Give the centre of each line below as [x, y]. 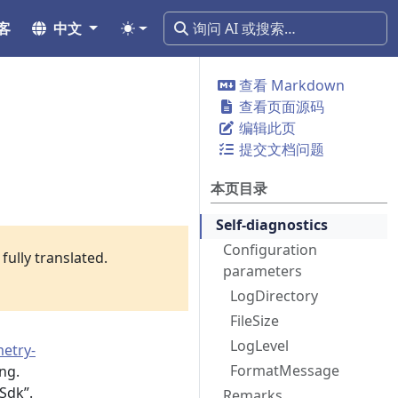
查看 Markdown [290, 85]
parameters [263, 271]
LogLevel [259, 346]
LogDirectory [274, 296]
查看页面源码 [280, 107]
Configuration [270, 250]
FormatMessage [285, 370]
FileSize [255, 321]
